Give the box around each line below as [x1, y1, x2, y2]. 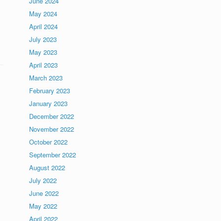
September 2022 [29, 150, 76, 159]
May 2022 [29, 201, 58, 211]
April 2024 [29, 22, 58, 31]
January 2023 [29, 99, 68, 108]
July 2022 [29, 176, 57, 185]
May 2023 [29, 47, 58, 57]
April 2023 [29, 60, 58, 70]
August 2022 [29, 163, 66, 172]
